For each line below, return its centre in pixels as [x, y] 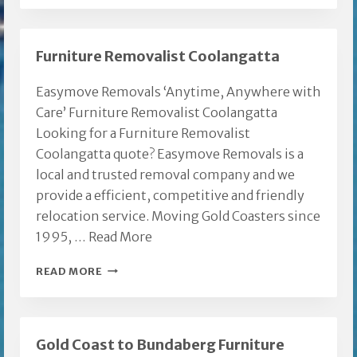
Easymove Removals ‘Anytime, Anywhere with [178, 91]
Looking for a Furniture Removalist [143, 133]
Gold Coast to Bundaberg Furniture [160, 344]
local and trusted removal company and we [165, 174]
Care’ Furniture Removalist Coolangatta [157, 112]
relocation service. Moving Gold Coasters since [178, 216]
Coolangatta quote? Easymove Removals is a [170, 153]
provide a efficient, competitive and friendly [170, 195]
